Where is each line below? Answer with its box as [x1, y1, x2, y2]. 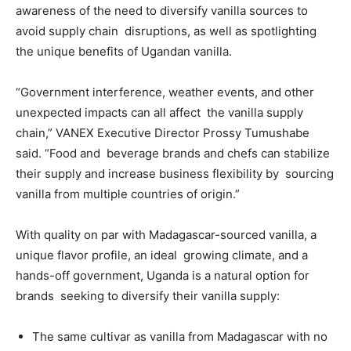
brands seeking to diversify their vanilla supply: [16, 288, 283, 303]
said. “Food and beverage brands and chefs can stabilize [16, 146, 330, 161]
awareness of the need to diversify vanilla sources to [16, 3, 308, 18]
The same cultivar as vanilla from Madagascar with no [32, 329, 327, 344]
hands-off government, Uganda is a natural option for [16, 268, 309, 283]
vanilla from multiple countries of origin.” [16, 186, 243, 201]
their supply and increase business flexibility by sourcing [16, 166, 334, 181]
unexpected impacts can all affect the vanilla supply [16, 105, 303, 120]
